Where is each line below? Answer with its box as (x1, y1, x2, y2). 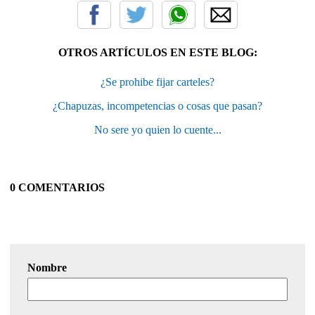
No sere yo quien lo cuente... (94, 123, 221, 136)
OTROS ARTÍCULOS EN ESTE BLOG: (58, 46, 257, 58)
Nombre (27, 261, 67, 274)
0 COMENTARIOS (10, 181, 105, 193)
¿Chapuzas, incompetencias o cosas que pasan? (53, 99, 262, 112)
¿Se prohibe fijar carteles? (101, 75, 214, 88)
